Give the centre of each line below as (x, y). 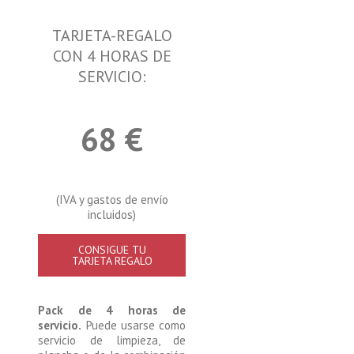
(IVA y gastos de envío (112, 199)
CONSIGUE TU (112, 249)
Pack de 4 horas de (112, 310)
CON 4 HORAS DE (112, 56)
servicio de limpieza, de (112, 340)
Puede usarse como (134, 325)
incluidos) (112, 214)
